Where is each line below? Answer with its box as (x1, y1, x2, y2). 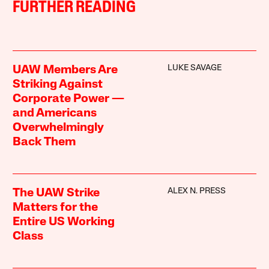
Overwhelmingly (13, 122, 104, 134)
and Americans (13, 107, 97, 120)
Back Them (13, 136, 76, 149)
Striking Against (13, 79, 103, 91)
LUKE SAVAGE (167, 64, 222, 73)
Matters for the (13, 202, 98, 214)
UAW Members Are (13, 64, 118, 77)
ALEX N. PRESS (167, 187, 226, 196)
